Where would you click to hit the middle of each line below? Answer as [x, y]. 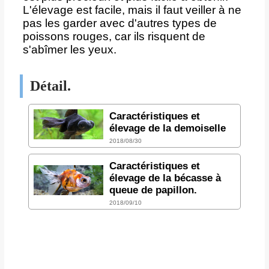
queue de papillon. [153, 190]
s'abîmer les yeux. [69, 49]
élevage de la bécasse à [165, 178]
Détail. [50, 86]
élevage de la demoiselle [167, 128]
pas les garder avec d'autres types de [119, 23]
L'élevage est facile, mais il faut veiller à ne [132, 10]
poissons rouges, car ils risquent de [114, 36]
